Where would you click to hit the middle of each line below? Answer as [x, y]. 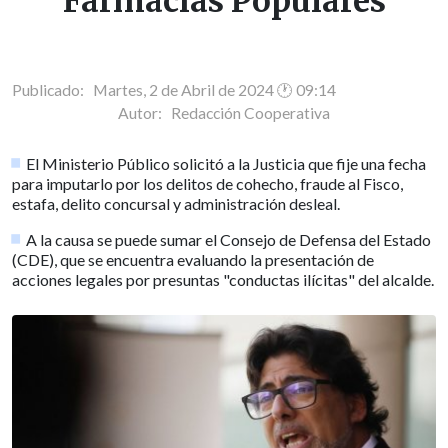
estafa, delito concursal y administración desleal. [176, 203]
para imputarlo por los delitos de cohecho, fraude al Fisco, [207, 183]
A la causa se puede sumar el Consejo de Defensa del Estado [229, 239]
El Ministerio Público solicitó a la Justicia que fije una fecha [226, 163]
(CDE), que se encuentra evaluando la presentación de [193, 259]
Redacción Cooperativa [250, 112]
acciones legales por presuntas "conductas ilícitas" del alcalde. [223, 279]
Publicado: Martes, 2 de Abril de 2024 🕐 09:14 [174, 89]
